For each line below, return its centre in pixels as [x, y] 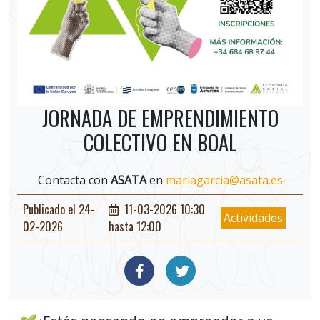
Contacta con [74, 180]
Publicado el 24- [59, 209]
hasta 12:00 [135, 226]
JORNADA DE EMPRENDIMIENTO [160, 118]
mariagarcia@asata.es [224, 180]
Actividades [253, 218]
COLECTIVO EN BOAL [160, 142]
